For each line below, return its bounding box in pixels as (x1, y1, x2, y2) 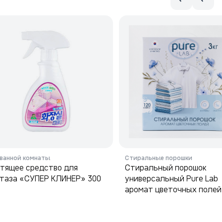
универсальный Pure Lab (125, 174, 218, 183)
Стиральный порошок (125, 163, 207, 172)
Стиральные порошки (125, 155, 192, 161)
